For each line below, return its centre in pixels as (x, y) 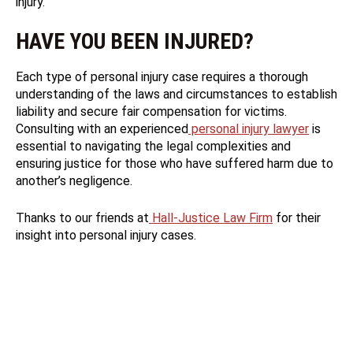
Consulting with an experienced (102, 129)
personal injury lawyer (249, 129)
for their (297, 218)
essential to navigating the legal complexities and (153, 147)
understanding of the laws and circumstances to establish (176, 95)
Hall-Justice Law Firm (211, 218)
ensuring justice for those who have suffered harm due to (175, 164)
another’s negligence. (74, 181)
